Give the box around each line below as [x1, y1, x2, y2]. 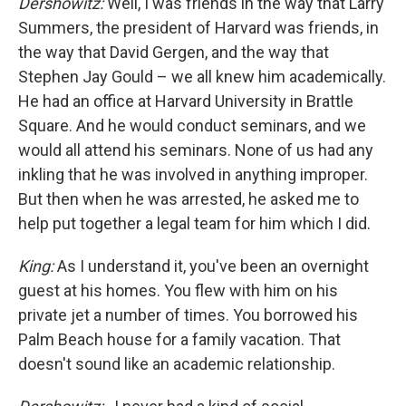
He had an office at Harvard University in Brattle [18, 92, 353, 111]
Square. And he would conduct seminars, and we [18, 116, 366, 135]
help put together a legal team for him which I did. [18, 214, 371, 233]
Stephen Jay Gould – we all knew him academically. [18, 67, 386, 86]
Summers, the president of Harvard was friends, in [18, 18, 379, 37]
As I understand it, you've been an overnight [53, 256, 369, 275]
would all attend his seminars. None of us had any [18, 140, 373, 159]
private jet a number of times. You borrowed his [18, 305, 358, 324]
